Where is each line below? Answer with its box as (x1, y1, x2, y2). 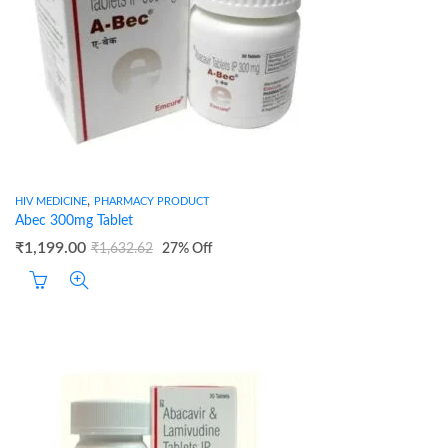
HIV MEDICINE (15, 196, 87, 207)
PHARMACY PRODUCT (94, 196, 210, 207)
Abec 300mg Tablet (15, 214, 133, 228)
